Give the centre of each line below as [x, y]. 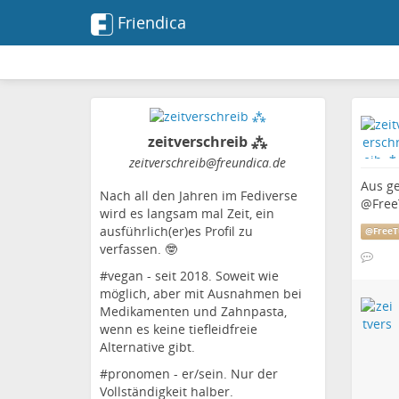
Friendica [152, 22]
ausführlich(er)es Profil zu [176, 232]
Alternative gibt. [147, 347]
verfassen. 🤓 [138, 249]
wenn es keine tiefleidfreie [179, 330]
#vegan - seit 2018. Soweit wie [189, 276]
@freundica [238, 163]
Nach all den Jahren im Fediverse [199, 196]
